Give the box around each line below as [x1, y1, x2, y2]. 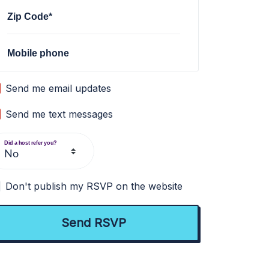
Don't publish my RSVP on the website [5, 180, 183, 192]
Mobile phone [7, 47, 70, 58]
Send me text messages [5, 108, 113, 120]
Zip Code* [7, 10, 53, 22]
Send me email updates [5, 82, 112, 94]
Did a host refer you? [4, 139, 57, 146]
